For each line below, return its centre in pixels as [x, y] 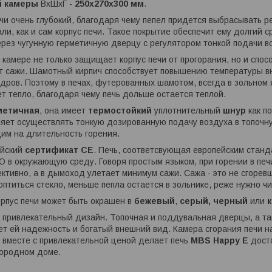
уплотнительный [187, 111]
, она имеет [64, 111]
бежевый [155, 201]
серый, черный [214, 201]
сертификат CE [59, 150]
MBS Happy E [219, 241]
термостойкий [120, 111]
